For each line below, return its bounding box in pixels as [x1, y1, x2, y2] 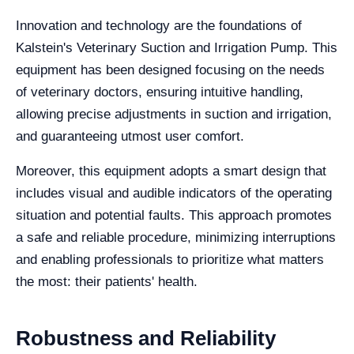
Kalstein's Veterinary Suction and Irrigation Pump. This [16, 40, 337, 55]
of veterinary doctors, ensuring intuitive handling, [16, 85, 303, 100]
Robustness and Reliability [16, 326, 276, 350]
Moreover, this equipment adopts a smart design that [16, 164, 326, 179]
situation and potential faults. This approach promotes [16, 208, 332, 223]
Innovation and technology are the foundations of [16, 18, 302, 33]
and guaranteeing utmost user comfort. [16, 129, 244, 144]
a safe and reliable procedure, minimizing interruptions [16, 230, 336, 245]
